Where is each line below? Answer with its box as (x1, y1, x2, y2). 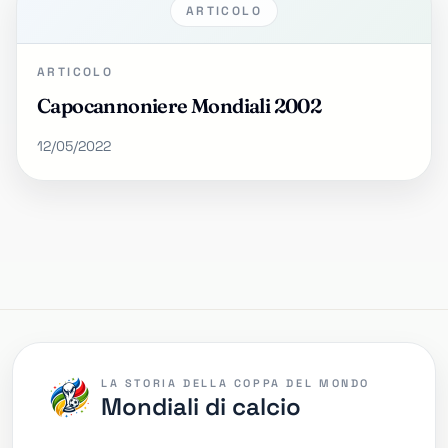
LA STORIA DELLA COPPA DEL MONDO (101, 376, 370, 390)
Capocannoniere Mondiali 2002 (37, 93, 322, 118)
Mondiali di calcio (101, 391, 301, 422)
